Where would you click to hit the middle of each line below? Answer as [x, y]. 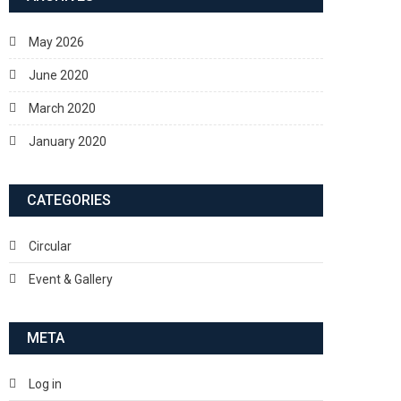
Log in [45, 384]
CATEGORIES [69, 200]
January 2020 [68, 141]
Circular [50, 246]
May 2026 [56, 42]
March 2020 [62, 108]
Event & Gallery [71, 279]
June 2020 [59, 75]
